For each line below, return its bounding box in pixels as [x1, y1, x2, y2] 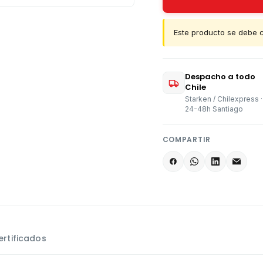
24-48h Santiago [184, 104, 243, 113]
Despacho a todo [184, 71, 255, 82]
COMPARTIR [162, 134, 211, 144]
